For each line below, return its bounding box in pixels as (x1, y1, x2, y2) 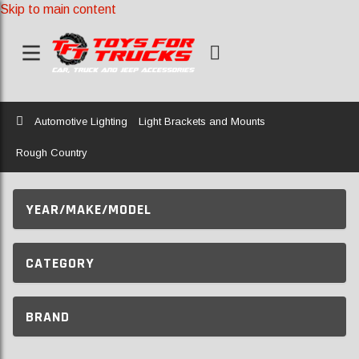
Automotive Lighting (34, 115, 127, 127)
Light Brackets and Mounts (139, 115, 265, 127)
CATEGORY (26, 253, 95, 272)
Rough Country (16, 147, 87, 159)
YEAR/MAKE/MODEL (26, 200, 151, 219)
